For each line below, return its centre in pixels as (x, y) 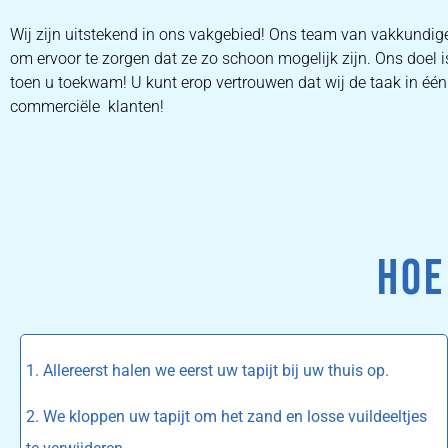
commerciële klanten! (87, 107)
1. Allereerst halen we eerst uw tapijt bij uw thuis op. (207, 370)
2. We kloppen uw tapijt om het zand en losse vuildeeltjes (226, 417)
